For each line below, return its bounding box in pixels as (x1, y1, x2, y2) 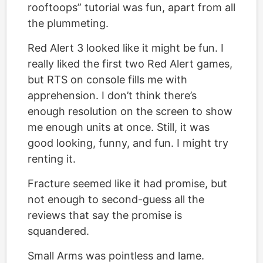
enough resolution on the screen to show (28, 105, 232, 117)
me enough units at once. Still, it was (28, 121, 210, 133)
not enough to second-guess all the (28, 193, 204, 205)
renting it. (28, 153, 76, 165)
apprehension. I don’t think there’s (28, 89, 197, 102)
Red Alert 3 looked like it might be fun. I (28, 42, 224, 54)
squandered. (28, 225, 89, 237)
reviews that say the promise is (28, 209, 182, 221)
